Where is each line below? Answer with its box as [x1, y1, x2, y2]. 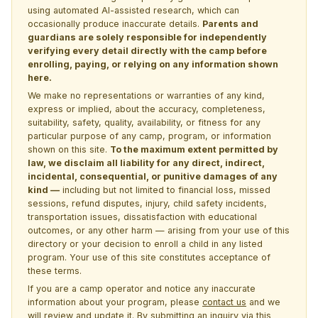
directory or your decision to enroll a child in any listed [28, 238, 263, 249]
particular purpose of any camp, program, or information [28, 130, 271, 141]
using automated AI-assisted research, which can [28, 4, 239, 16]
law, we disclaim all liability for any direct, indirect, [28, 157, 265, 168]
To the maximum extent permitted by [110, 143, 278, 155]
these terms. [28, 265, 82, 276]
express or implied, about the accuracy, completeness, [28, 103, 265, 114]
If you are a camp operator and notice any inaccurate [28, 283, 256, 294]
